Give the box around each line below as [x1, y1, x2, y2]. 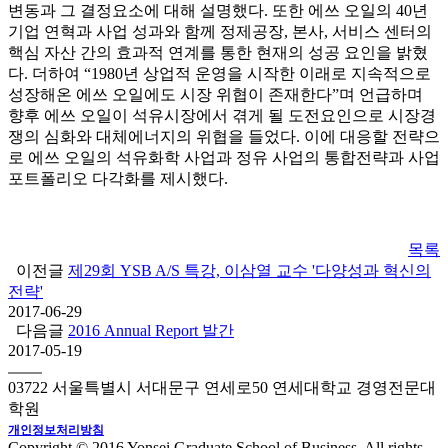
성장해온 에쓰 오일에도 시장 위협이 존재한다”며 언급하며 [8, 86, 423, 104]
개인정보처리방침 [8, 423, 104, 438]
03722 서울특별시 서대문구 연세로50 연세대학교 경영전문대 [8, 379, 436, 397]
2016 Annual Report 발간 [68, 322, 234, 340]
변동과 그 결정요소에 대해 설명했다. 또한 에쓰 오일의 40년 [8, 2, 428, 20]
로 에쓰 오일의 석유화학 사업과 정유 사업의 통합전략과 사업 [8, 149, 440, 167]
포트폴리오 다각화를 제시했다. [8, 170, 228, 188]
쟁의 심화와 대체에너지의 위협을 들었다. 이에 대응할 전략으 [8, 128, 440, 146]
